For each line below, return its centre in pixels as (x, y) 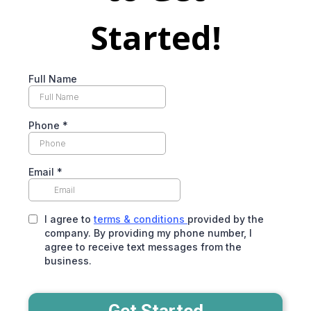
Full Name (53, 79)
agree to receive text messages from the (143, 247)
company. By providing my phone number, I (148, 233)
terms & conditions (141, 219)
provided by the (226, 219)
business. (68, 261)
